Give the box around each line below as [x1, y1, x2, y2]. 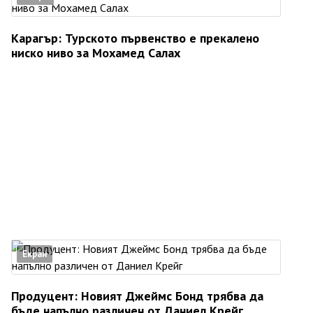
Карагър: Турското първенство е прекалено [11, 30, 259, 47]
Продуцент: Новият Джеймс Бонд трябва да [11, 287, 263, 304]
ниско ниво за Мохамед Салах [11, 45, 180, 61]
